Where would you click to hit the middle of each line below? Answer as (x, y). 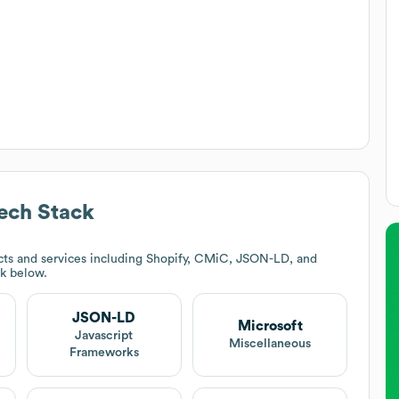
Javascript (104, 335)
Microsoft (270, 326)
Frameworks (104, 352)
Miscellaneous (270, 344)
